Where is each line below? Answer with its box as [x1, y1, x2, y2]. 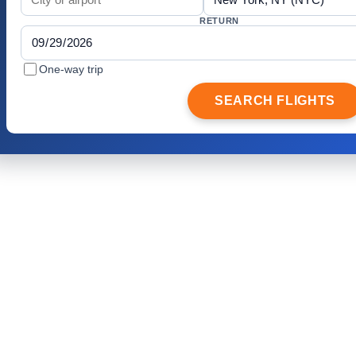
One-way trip [39, 62, 103, 75]
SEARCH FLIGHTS [215, 93, 335, 107]
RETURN [199, 15, 239, 25]
